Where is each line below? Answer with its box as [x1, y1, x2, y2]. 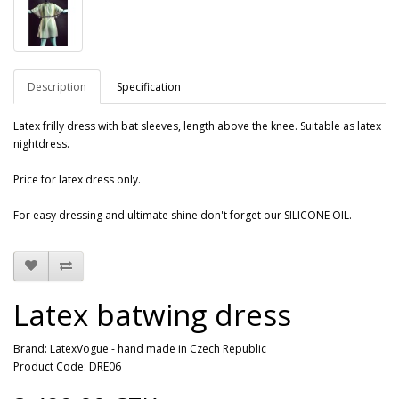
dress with [67, 118, 118, 134]
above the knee [217, 118, 295, 134]
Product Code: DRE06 [13, 358, 121, 374]
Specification [117, 78, 181, 94]
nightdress [13, 135, 67, 151]
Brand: [13, 340, 50, 356]
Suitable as [300, 118, 354, 134]
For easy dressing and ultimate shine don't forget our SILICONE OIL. [13, 207, 352, 223]
